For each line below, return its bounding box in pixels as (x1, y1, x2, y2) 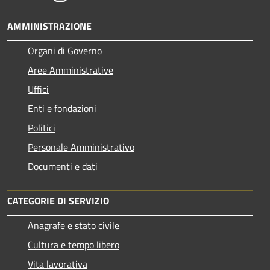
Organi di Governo (28, 43, 102, 58)
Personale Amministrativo (28, 139, 134, 154)
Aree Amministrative (28, 62, 113, 77)
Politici (28, 120, 55, 135)
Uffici (28, 81, 49, 96)
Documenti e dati (28, 159, 98, 174)
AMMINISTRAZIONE (7, 18, 92, 33)
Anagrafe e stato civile (28, 218, 119, 233)
